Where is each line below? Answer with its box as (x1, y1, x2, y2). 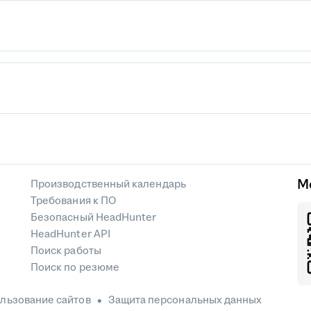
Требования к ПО (31, 194, 117, 208)
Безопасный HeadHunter (31, 210, 157, 225)
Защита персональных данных (108, 293, 262, 308)
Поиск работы (31, 244, 101, 258)
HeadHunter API (31, 227, 110, 242)
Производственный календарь (31, 177, 186, 192)
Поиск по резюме (31, 260, 120, 275)
